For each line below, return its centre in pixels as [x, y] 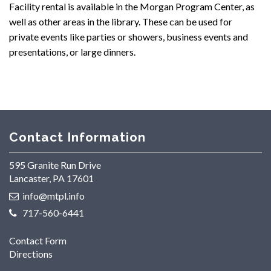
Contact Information [77, 137]
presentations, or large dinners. [72, 51]
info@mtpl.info [54, 195]
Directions [31, 253]
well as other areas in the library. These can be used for [121, 21]
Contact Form [38, 240]
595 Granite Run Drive [55, 165]
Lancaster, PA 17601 [51, 178]
